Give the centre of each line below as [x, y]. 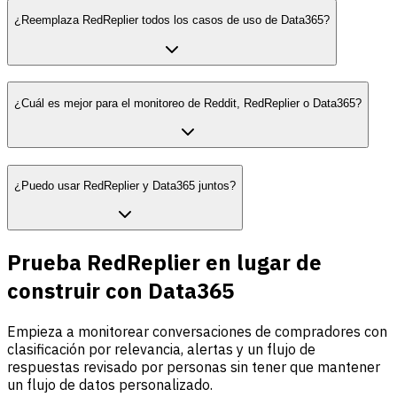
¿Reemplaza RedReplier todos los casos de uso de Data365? [172, 20]
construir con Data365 [121, 291]
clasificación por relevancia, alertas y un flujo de [161, 350]
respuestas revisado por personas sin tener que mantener [194, 367]
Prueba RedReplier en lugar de [164, 263]
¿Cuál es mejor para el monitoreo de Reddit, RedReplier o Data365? [188, 103]
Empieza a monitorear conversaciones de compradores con [197, 332]
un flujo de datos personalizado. [110, 385]
